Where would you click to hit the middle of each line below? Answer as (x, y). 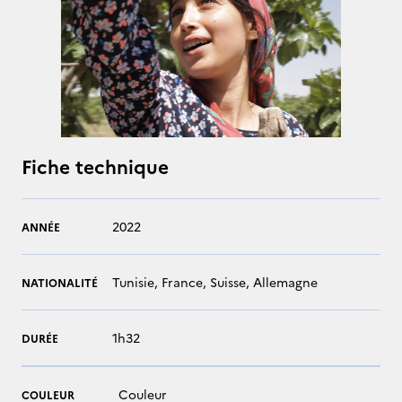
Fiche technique (95, 166)
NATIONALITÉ (60, 282)
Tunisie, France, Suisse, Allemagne (215, 282)
